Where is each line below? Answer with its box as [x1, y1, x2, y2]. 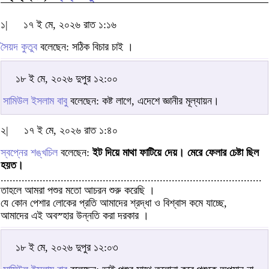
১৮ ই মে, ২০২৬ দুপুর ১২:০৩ [16, 241, 118, 253]
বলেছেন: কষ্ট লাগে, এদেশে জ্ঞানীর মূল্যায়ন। [67, 94, 219, 107]
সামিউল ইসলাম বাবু [3, 94, 67, 107]
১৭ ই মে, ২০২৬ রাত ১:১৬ [23, 18, 116, 31]
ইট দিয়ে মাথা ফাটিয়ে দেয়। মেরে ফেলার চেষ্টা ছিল [92, 146, 259, 159]
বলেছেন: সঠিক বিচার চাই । [37, 40, 133, 53]
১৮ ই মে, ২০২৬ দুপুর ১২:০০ [16, 72, 118, 85]
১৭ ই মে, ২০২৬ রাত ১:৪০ [24, 124, 118, 136]
